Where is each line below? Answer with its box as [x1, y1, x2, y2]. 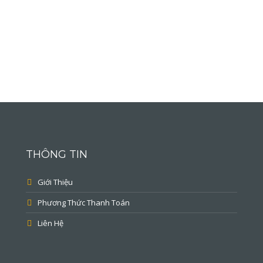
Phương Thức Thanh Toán [38, 197, 130, 208]
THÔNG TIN [26, 147, 87, 161]
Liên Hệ [38, 217, 63, 228]
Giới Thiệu [38, 176, 73, 187]
